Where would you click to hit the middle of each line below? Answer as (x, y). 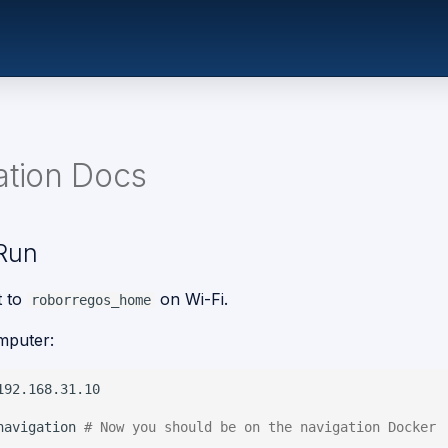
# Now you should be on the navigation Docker (260, 426)
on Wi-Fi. (191, 299)
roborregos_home (91, 300)
